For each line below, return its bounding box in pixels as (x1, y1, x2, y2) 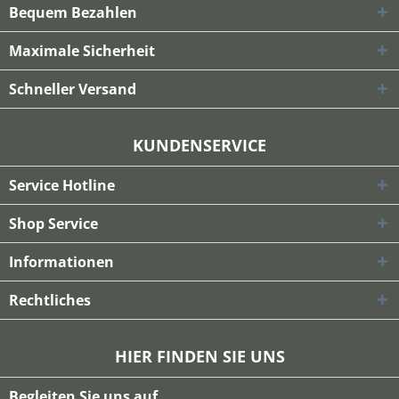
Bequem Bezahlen (9, 3, 137, 23)
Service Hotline (9, 175, 115, 196)
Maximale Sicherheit (9, 41, 155, 61)
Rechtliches (9, 290, 91, 311)
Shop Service (9, 214, 98, 234)
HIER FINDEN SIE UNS (114, 346, 285, 368)
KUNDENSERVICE (133, 134, 266, 157)
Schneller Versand (9, 79, 136, 100)
